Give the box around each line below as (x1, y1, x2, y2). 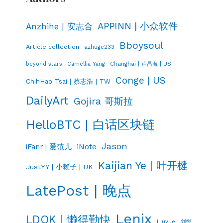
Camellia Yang (67, 60, 105, 67)
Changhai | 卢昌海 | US (110, 60, 171, 67)
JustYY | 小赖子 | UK (26, 162, 93, 171)
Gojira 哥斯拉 (74, 95, 133, 107)
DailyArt (26, 94, 69, 108)
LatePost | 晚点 (26, 182, 131, 199)
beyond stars (26, 60, 62, 67)
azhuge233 (84, 43, 114, 50)
